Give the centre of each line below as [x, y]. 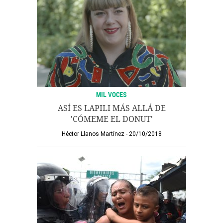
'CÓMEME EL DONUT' [111, 119]
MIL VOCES [111, 94]
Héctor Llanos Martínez [93, 134]
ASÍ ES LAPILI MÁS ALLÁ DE [111, 108]
